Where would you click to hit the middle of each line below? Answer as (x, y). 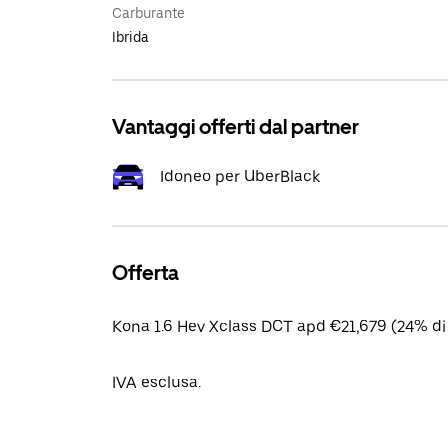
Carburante (148, 13)
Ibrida (130, 37)
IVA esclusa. (156, 382)
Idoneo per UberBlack (240, 176)
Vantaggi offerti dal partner (235, 127)
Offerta (145, 273)
